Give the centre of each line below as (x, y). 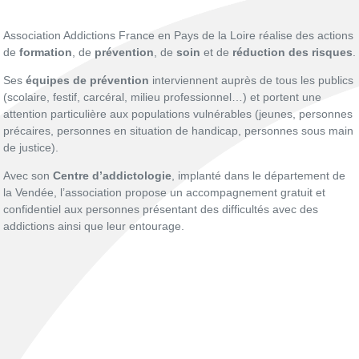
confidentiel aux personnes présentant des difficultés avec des (161, 209)
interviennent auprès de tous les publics (251, 80)
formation (46, 52)
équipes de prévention (87, 80)
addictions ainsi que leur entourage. (94, 226)
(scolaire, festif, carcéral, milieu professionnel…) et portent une (162, 97)
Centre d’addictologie (111, 175)
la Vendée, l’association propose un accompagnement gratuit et (164, 192)
